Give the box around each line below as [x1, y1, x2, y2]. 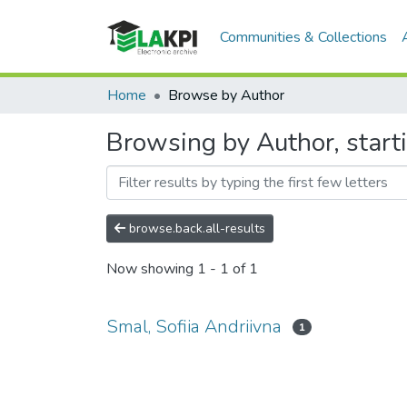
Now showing [106, 259, 197, 280]
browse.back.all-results [125, 220, 265, 237]
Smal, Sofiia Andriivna [106, 314, 282, 339]
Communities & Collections [220, 26, 388, 47]
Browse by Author [168, 85, 284, 105]
